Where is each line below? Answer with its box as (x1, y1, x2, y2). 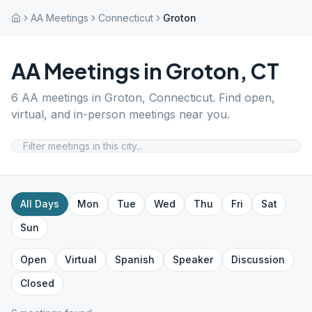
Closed (20, 277, 54, 289)
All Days (20, 198, 59, 210)
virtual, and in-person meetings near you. (11, 107, 230, 121)
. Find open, (212, 91, 275, 104)
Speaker (173, 253, 213, 265)
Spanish (115, 253, 155, 265)
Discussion (231, 253, 285, 265)
